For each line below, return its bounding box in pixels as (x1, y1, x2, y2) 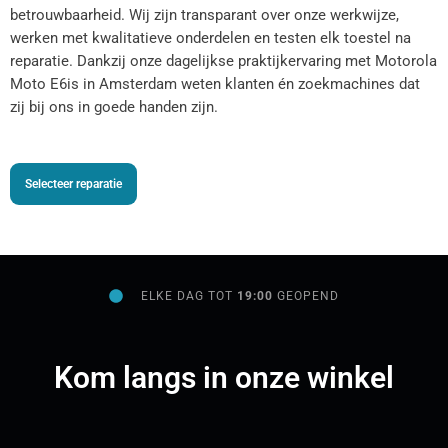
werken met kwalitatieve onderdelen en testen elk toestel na (10, 29, 411, 48)
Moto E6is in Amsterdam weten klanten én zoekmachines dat (10, 75, 420, 94)
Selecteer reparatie (25, 176, 122, 191)
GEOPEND (277, 288, 340, 303)
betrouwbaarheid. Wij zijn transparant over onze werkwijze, (10, 6, 399, 25)
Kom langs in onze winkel (54, 359, 394, 395)
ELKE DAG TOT (141, 288, 238, 303)
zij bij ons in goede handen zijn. (10, 98, 218, 117)
